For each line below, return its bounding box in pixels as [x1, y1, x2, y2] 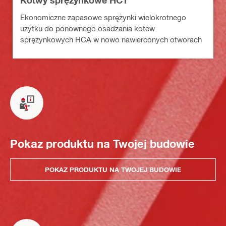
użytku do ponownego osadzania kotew [20, 24, 155, 33]
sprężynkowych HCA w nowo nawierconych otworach [20, 35, 202, 44]
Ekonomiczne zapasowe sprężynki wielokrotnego [20, 13, 186, 22]
